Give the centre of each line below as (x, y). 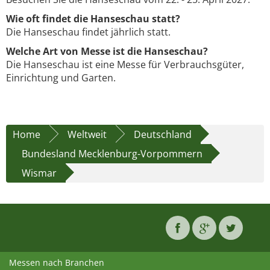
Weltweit (87, 135)
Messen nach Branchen (57, 263)
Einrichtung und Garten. (61, 78)
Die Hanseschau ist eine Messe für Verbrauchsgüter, (125, 65)
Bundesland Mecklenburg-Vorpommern (112, 154)
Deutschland (163, 135)
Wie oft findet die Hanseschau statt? (93, 19)
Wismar (39, 173)
